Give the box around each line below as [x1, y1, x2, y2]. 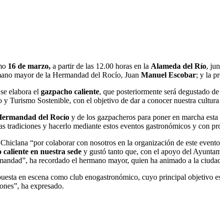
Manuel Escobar [141, 70, 196, 79]
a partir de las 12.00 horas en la [51, 61, 151, 70]
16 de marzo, [8, 61, 51, 70]
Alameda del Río [151, 61, 206, 70]
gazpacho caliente [41, 87, 99, 96]
